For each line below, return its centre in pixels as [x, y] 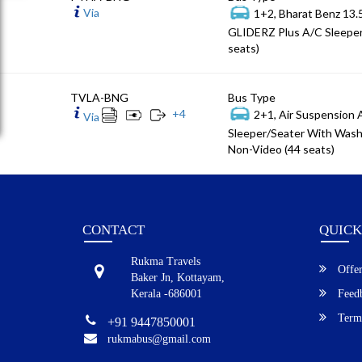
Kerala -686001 [166, 293]
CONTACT [114, 229]
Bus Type [252, 97]
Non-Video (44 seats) [281, 149]
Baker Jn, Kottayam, [178, 277]
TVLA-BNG [99, 97]
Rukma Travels [166, 261]
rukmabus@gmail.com [159, 339]
